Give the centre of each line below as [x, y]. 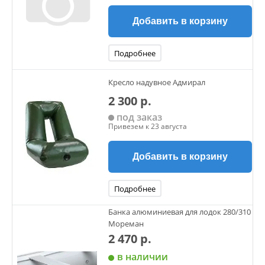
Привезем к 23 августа [148, 126]
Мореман [126, 224]
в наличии [143, 257]
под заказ [138, 117]
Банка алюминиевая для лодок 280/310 [180, 212]
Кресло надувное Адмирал [157, 82]
